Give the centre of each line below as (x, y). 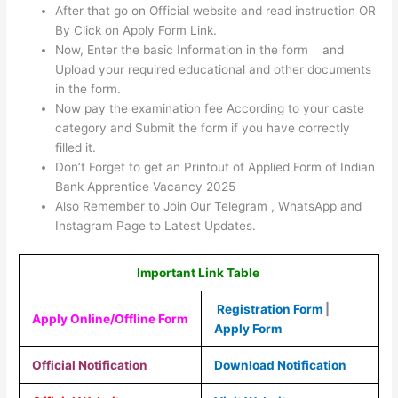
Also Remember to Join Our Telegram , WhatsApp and (209, 207)
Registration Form (268, 309)
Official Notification (91, 365)
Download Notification (280, 365)
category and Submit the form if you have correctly (203, 128)
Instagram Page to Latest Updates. (156, 226)
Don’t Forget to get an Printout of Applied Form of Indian (215, 167)
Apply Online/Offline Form (109, 318)
